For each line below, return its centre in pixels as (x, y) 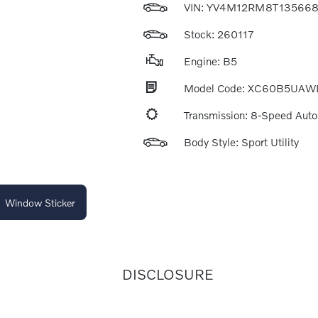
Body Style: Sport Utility (241, 142)
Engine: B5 (210, 61)
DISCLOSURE (168, 274)
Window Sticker (40, 202)
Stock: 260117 (219, 34)
